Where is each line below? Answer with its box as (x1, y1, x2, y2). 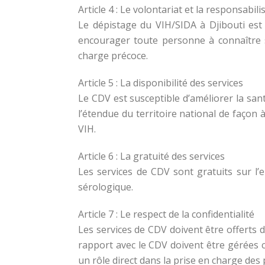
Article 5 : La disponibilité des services (78, 76, 243, 89)
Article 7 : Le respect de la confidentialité (78, 207, 254, 221)
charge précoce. (78, 49, 148, 62)
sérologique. (78, 180, 133, 193)
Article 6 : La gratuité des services (78, 149, 225, 163)
